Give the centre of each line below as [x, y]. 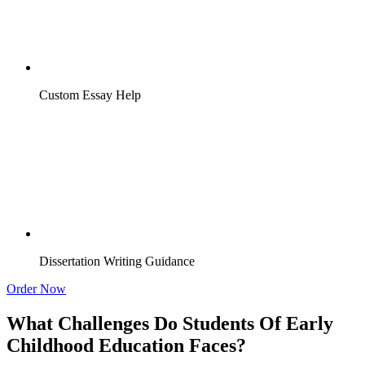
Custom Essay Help [90, 95]
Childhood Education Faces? [126, 345]
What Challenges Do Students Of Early [170, 323]
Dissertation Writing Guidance [117, 262]
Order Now [36, 289]
